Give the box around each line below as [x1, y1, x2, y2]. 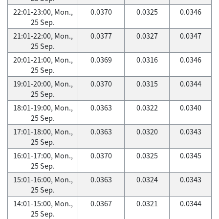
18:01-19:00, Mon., [13, 102, 73, 113]
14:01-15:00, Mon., [13, 198, 73, 209]
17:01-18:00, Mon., [13, 126, 73, 137]
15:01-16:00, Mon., [13, 174, 73, 185]
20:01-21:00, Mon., [13, 54, 73, 65]
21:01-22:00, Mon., [13, 30, 73, 41]
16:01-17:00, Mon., [13, 150, 73, 161]
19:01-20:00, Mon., [13, 78, 73, 89]
